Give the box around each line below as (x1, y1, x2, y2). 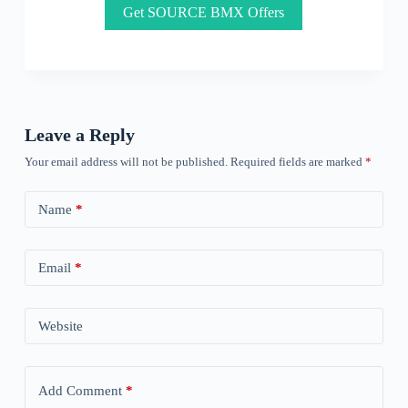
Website (37, 318, 83, 333)
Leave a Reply (24, 125, 135, 145)
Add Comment (37, 382, 122, 398)
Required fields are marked (229, 155, 365, 168)
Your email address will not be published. (24, 155, 228, 168)
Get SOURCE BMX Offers (123, 5, 285, 20)
